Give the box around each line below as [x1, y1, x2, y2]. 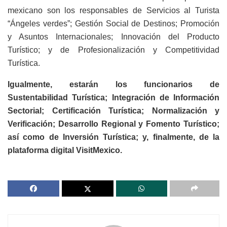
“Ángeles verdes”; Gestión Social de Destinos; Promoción [8, 19, 219, 28]
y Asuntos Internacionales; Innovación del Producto [8, 32, 219, 41]
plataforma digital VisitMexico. [8, 145, 122, 155]
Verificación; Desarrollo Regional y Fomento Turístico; [8, 119, 219, 128]
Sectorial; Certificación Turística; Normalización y [8, 106, 219, 115]
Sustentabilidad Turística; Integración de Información [8, 93, 219, 102]
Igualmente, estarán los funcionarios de [8, 80, 219, 89]
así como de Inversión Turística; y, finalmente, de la [8, 132, 219, 141]
